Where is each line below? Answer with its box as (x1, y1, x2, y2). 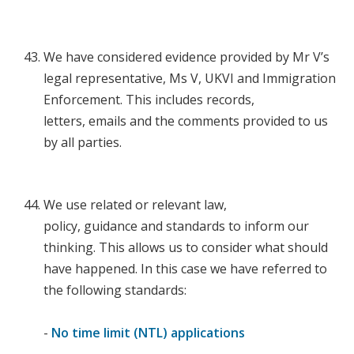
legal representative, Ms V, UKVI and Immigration (43, 70, 336, 88)
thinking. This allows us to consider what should (43, 239, 328, 257)
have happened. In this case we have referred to (43, 260, 327, 278)
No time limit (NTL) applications (51, 324, 245, 342)
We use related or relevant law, (43, 196, 227, 214)
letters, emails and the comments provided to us (43, 112, 328, 130)
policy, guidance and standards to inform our (43, 217, 309, 235)
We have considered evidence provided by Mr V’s (43, 48, 330, 66)
